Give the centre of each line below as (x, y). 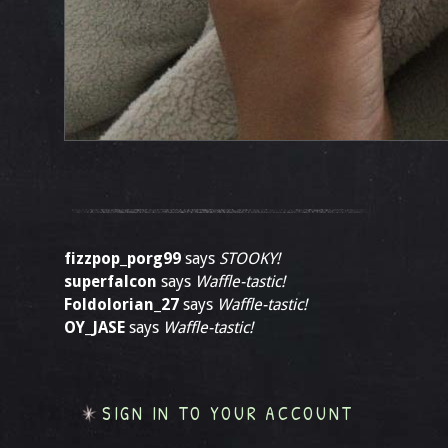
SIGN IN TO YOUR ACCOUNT (228, 413)
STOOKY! (249, 258)
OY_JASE (94, 327)
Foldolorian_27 (121, 304)
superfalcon (110, 281)
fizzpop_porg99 (122, 258)
